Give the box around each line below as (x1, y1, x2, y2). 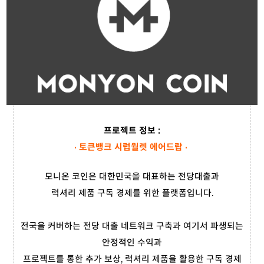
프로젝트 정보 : (104, 125, 160, 137)
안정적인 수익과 (102, 237, 162, 249)
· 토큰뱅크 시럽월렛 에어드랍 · (74, 141, 190, 153)
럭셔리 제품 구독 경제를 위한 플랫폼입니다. (51, 187, 213, 199)
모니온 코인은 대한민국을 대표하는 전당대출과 (45, 171, 219, 183)
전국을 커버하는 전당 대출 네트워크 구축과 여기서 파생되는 (21, 220, 243, 232)
